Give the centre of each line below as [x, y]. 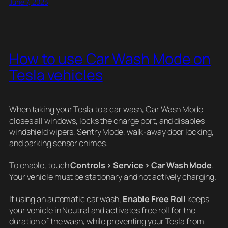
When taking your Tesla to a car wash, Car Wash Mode [106, 109]
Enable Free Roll [154, 199]
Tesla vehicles [56, 75]
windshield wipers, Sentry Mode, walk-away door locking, [111, 132]
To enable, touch [40, 165]
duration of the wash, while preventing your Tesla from [107, 221]
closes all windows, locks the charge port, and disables [107, 120]
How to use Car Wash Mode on [110, 59]
